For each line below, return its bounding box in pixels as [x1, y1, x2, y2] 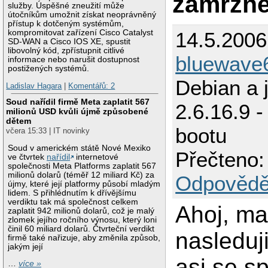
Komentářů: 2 [68, 81, 115, 91]
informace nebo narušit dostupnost [8, 54, 140, 64]
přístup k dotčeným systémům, [8, 19, 124, 28]
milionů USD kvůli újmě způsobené [6, 106, 149, 117]
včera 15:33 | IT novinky [6, 126, 90, 136]
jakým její [8, 242, 44, 251]
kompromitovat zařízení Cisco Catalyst [8, 28, 154, 37]
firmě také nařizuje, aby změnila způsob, [8, 233, 161, 242]
